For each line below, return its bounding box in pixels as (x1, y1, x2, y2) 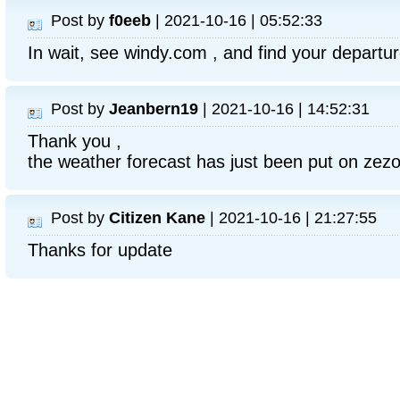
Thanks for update (28, 240, 172, 260)
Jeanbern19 (109, 99, 198, 118)
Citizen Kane (109, 208, 205, 227)
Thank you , (28, 131, 121, 151)
